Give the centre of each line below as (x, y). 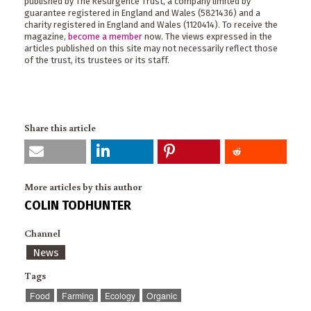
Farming (77, 296)
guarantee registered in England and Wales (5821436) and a (142, 13)
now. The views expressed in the (207, 37)
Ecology (120, 296)
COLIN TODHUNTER (78, 205)
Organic (162, 296)
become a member (105, 37)
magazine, (46, 37)
